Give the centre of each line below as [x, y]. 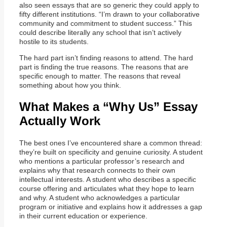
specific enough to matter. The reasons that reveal [100, 76]
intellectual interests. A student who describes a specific [108, 179]
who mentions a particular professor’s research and [102, 161]
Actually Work [60, 121]
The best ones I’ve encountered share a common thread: [111, 143]
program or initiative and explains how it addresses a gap [111, 206]
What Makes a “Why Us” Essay [108, 106]
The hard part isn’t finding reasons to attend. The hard [106, 58]
